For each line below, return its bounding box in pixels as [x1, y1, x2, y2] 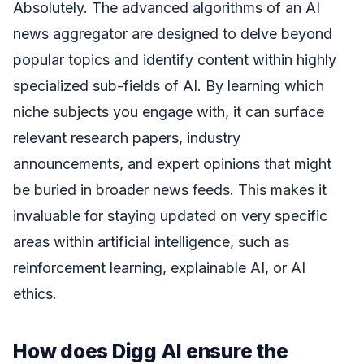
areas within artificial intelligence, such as [13, 233, 289, 251]
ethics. [13, 285, 57, 303]
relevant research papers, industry [13, 129, 240, 147]
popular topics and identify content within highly [13, 51, 336, 69]
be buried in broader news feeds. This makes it [13, 181, 327, 199]
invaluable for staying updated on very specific [13, 207, 327, 225]
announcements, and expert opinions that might [13, 155, 331, 173]
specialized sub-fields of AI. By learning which [13, 77, 324, 95]
